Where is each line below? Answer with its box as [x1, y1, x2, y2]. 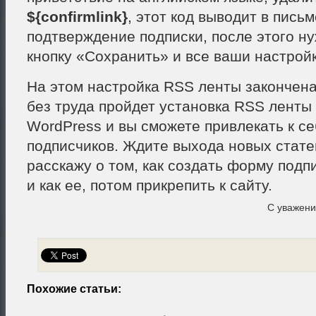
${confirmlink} [26, 8, 128, 25]
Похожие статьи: [26, 283, 121, 296]
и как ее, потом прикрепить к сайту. [26, 177, 272, 194]
